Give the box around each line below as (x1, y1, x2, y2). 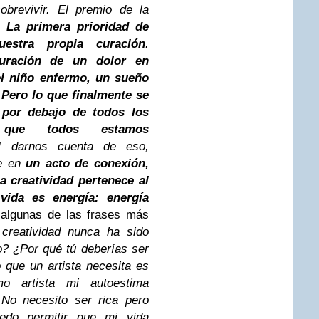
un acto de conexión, (26, 157, 150, 170)
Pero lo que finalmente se (1, 88, 150, 102)
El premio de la (57, 3, 149, 16)
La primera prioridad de (6, 20, 149, 33)
